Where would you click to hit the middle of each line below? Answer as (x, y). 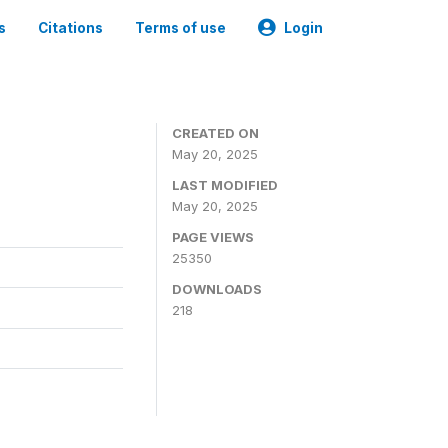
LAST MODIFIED (225, 185)
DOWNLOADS (217, 289)
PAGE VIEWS (213, 237)
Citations (70, 28)
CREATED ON (215, 133)
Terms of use (180, 28)
